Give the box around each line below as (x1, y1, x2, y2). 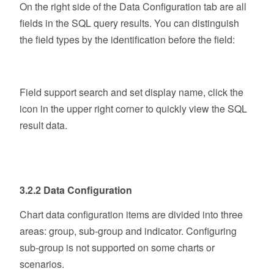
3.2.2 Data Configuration (20, 183, 132, 198)
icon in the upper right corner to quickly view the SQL (20, 102, 247, 116)
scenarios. (20, 257, 64, 272)
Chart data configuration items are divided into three (20, 207, 243, 222)
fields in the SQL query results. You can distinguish (20, 16, 239, 31)
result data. (20, 118, 67, 133)
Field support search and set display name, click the (20, 85, 243, 100)
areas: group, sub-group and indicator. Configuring (20, 224, 237, 239)
